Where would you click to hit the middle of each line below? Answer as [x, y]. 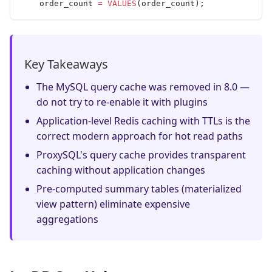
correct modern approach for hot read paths [140, 136]
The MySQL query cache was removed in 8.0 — [143, 87]
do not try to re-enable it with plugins [122, 102]
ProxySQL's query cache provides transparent [141, 155]
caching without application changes [121, 170]
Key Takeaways [66, 64]
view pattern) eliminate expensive [113, 204]
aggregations [67, 219]
